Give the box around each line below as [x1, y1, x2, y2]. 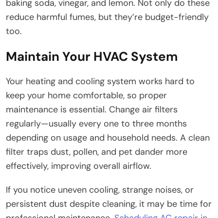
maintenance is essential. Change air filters [6, 103, 178, 115]
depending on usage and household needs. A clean [6, 131, 210, 144]
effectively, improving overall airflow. [6, 160, 151, 172]
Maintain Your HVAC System [6, 48, 178, 65]
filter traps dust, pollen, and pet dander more [6, 145, 187, 158]
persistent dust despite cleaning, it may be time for [6, 198, 212, 210]
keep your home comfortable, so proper [6, 89, 167, 101]
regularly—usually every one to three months [6, 117, 187, 129]
